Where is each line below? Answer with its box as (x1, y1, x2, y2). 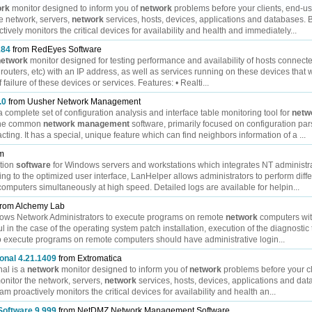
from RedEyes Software (10, 45, 102, 54)
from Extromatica (56, 253, 122, 263)
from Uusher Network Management (6, 97, 141, 107)
